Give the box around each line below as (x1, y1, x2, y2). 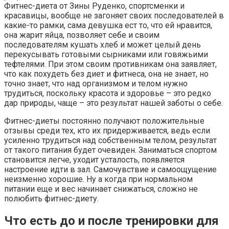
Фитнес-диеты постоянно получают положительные (4, 116, 204, 126)
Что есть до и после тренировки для (4, 213, 219, 228)
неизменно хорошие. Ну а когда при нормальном (4, 174, 193, 185)
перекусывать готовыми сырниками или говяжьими (4, 50, 208, 60)
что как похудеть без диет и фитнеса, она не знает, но (4, 69, 209, 79)
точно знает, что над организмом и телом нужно (4, 79, 188, 89)
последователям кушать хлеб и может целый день (4, 40, 201, 50)
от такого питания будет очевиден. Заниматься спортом (4, 145, 217, 155)
